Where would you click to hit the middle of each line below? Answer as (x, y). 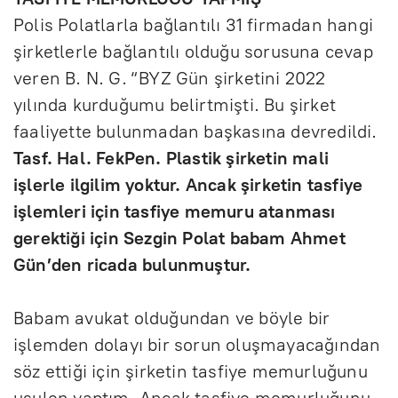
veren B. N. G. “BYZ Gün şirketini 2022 (170, 78)
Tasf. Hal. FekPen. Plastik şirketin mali (171, 158)
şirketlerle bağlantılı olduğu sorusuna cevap (193, 51)
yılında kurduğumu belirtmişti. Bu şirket (175, 104)
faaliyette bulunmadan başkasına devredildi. (195, 131)
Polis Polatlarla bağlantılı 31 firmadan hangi (194, 24)
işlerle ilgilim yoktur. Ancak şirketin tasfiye (188, 184)
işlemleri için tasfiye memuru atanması (175, 211)
